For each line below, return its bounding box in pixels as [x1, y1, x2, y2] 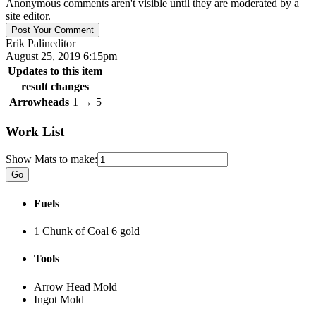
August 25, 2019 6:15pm [6, 50, 117, 62]
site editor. [6, 10, 51, 22]
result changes [21, 80, 89, 92]
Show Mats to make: [6, 153, 97, 166]
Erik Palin [6, 37, 50, 49]
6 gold [111, 224, 140, 237]
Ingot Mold [34, 293, 84, 305]
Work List [6, 123, 64, 139]
